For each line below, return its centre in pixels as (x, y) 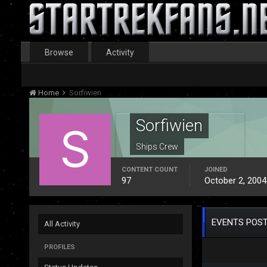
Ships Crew (157, 147)
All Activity (62, 224)
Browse (59, 52)
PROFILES (59, 247)
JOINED (216, 170)
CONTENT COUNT (149, 170)
